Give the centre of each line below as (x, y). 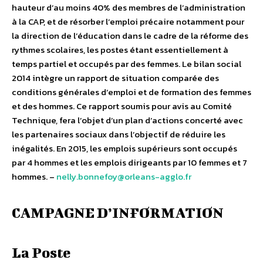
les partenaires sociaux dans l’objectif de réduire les (119, 134)
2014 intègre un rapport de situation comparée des (115, 78)
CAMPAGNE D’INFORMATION (118, 213)
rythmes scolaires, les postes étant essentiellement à (120, 50)
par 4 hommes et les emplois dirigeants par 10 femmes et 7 (129, 163)
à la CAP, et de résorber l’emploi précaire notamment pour (128, 22)
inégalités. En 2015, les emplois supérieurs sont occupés (124, 149)
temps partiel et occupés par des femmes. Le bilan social (127, 64)
